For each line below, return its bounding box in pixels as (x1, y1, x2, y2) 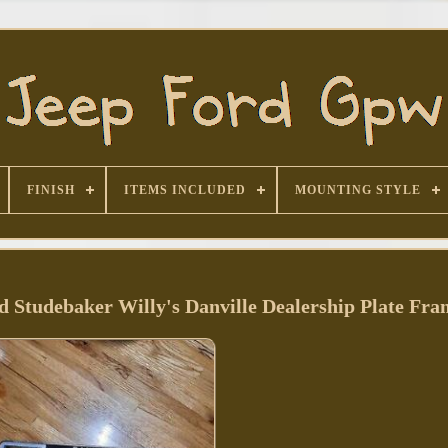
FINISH (26, 183, 75, 197)
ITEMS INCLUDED (123, 183, 246, 197)
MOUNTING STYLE (294, 183, 421, 197)
